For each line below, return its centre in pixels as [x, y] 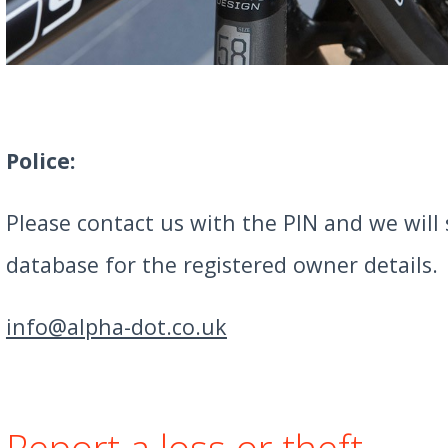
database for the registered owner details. [221, 264]
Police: [40, 160]
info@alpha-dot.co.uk [116, 326]
